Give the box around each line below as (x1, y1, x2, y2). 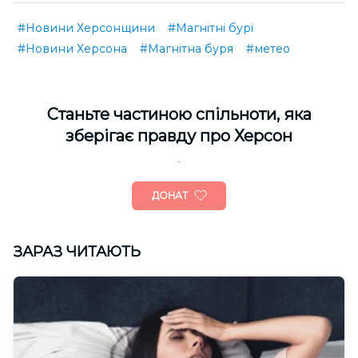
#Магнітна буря (140, 42, 233, 56)
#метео (246, 42, 290, 56)
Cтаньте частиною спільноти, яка (46, 105, 312, 124)
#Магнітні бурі (168, 21, 253, 35)
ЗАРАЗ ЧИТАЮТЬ (13, 243, 141, 261)
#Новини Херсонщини (18, 21, 155, 35)
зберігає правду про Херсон (66, 126, 292, 145)
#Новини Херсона (18, 42, 127, 56)
